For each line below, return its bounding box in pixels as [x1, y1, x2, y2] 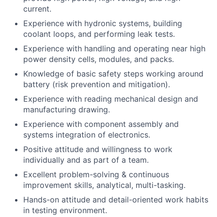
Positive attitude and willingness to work [23, 144, 172, 155]
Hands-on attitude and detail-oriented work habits [23, 195, 208, 205]
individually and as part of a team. [23, 155, 149, 165]
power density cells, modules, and [23, 54, 150, 64]
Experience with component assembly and [23, 119, 179, 129]
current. [23, 4, 51, 14]
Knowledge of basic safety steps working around [23, 69, 203, 79]
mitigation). [128, 79, 170, 90]
